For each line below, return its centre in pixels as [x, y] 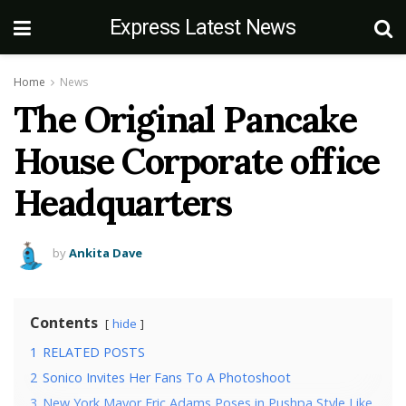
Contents [64, 323]
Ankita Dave [106, 252]
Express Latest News [203, 27]
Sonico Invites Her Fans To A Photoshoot [167, 377]
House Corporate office [197, 161]
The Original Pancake [185, 119]
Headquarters [123, 203]
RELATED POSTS [94, 352]
